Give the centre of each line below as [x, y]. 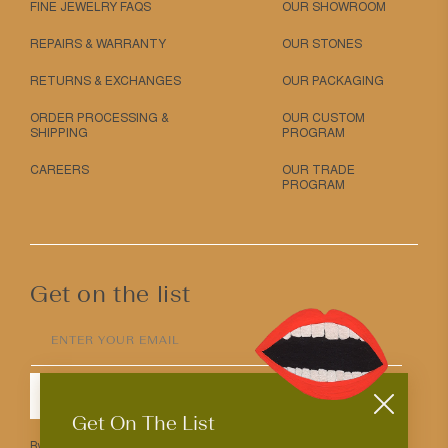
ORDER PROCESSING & [99, 118]
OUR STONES [321, 44]
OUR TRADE [318, 170]
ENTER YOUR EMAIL [115, 340]
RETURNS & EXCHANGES [105, 81]
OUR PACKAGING [332, 81]
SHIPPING [59, 133]
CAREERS [59, 170]
